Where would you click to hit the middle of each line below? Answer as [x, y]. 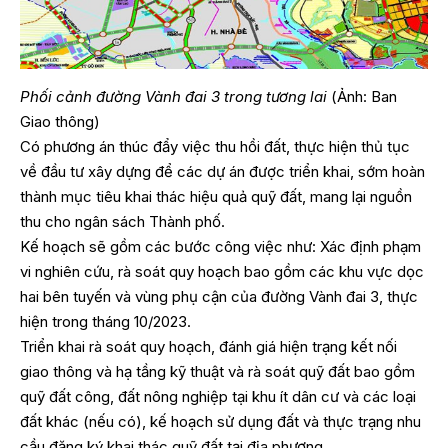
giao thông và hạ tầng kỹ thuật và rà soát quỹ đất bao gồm [217, 372]
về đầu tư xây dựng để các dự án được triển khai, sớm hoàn [222, 172]
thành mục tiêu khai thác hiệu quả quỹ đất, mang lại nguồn [216, 197]
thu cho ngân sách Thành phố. [122, 222]
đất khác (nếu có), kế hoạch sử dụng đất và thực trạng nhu [220, 422]
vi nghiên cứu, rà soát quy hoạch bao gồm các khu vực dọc [222, 272]
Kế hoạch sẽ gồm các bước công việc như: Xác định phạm [220, 247]
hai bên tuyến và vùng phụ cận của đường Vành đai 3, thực [219, 297]
